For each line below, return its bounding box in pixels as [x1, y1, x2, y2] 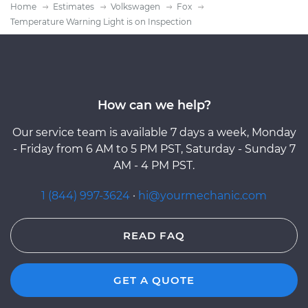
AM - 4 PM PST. [113, 158, 195, 172]
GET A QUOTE [113, 273, 195, 287]
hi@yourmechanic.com [138, 188, 267, 202]
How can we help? [97, 97, 211, 112]
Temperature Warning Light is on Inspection [10, 16, 192, 27]
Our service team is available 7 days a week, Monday [12, 125, 296, 139]
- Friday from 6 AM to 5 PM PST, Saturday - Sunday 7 [12, 142, 296, 155]
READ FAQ [123, 228, 185, 242]
